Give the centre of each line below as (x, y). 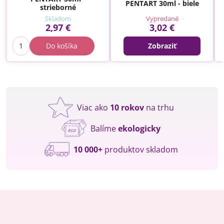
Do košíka (62, 45)
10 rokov (127, 107)
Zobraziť (162, 45)
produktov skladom (140, 149)
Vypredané (162, 18)
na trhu (159, 107)
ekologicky (139, 128)
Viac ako (93, 107)
